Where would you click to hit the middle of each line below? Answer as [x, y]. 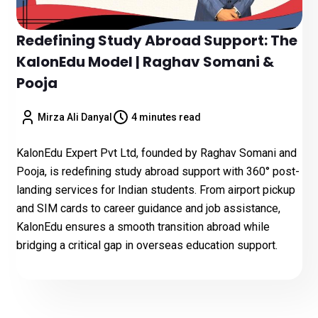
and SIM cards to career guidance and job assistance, [148, 208]
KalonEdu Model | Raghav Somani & [145, 62]
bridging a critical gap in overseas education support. [147, 245]
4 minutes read [166, 117]
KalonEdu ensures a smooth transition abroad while [143, 227]
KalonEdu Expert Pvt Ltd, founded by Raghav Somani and [156, 153]
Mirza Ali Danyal [75, 117]
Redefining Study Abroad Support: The [157, 40]
